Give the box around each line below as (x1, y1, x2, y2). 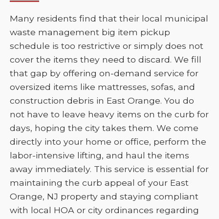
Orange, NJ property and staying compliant (10, 191, 198, 201)
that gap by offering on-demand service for (10, 68, 198, 78)
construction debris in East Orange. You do (10, 95, 194, 106)
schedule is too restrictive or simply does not (10, 41, 203, 51)
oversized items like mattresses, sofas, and (10, 82, 195, 92)
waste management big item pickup (10, 27, 170, 37)
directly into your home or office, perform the (10, 136, 206, 147)
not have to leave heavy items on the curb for (10, 109, 209, 119)
